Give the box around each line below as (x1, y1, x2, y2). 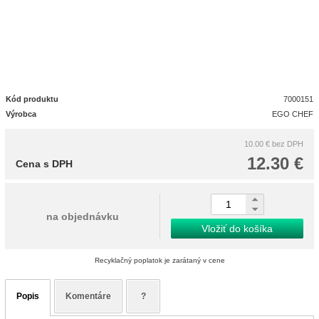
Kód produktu (6, 95, 58, 103)
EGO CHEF (272, 110, 314, 118)
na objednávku (46, 210, 119, 222)
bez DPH (272, 140, 303, 148)
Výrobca (6, 110, 36, 118)
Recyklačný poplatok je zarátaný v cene (94, 256, 225, 264)
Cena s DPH (16, 158, 73, 169)
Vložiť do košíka (202, 223, 273, 234)
